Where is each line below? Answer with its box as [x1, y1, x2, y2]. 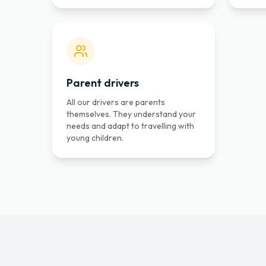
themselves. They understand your [66, 109, 196, 119]
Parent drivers [66, 76, 139, 90]
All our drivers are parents [66, 97, 165, 107]
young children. [66, 132, 123, 143]
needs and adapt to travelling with [66, 121, 194, 131]
